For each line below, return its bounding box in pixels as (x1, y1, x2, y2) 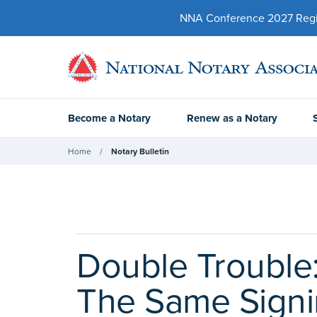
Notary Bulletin (111, 146, 169, 156)
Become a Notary (68, 112, 151, 125)
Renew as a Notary (186, 112, 277, 125)
